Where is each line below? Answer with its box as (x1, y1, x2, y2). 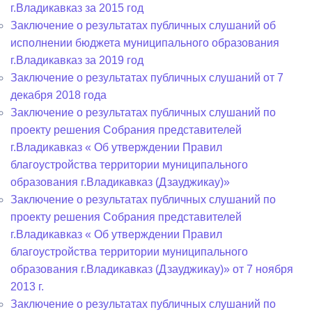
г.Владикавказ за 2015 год (10, 2, 143, 14)
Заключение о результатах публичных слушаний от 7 (10, 72, 283, 84)
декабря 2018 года (10, 89, 107, 101)
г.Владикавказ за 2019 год (10, 54, 143, 66)
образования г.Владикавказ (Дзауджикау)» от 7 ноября (10, 263, 293, 275)
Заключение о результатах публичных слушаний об (10, 19, 276, 31)
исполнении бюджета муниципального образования (10, 37, 279, 49)
